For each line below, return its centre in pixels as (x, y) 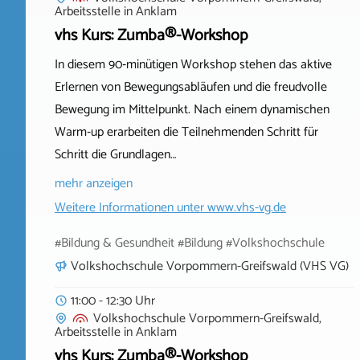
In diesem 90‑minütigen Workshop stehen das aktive (193, 64)
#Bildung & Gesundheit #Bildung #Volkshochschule (190, 243)
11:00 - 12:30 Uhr (113, 301)
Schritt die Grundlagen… (115, 154)
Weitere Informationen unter (131, 207)
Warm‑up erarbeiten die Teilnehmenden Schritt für (186, 132)
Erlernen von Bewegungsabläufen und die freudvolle (191, 87)
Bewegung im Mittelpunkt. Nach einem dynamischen (192, 109)
